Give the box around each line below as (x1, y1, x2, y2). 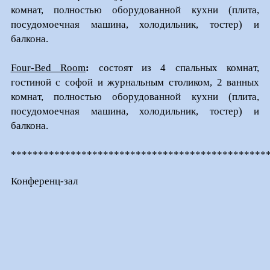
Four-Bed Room (10, 61, 86, 74)
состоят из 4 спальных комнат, (89, 61, 260, 74)
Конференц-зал (10, 175, 78, 187)
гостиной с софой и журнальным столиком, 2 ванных (10, 76, 260, 88)
